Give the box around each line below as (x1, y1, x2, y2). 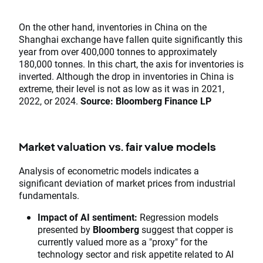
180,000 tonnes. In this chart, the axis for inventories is (19, 58, 244, 70)
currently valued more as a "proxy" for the (38, 235, 207, 248)
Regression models (137, 210, 218, 223)
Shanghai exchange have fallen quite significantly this (19, 33, 242, 46)
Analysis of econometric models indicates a (19, 164, 199, 177)
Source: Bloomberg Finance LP (80, 95, 211, 107)
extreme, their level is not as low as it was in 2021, (19, 82, 224, 95)
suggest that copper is (139, 222, 233, 235)
